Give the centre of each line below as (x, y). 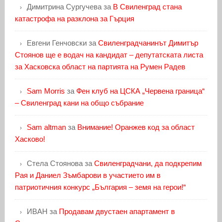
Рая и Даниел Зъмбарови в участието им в (87, 175)
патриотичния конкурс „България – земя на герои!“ (100, 187)
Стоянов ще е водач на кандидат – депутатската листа (109, 55)
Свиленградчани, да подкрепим (148, 163)
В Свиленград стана (147, 6)
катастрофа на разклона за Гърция (74, 18)
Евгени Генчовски (56, 43)
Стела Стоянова (55, 163)
